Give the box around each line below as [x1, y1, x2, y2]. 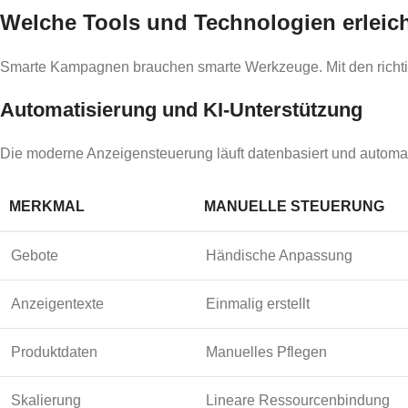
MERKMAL [9, 198, 85, 214]
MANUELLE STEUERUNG [204, 198, 384, 214]
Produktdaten [11, 343, 97, 360]
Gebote [11, 247, 58, 263]
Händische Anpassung [206, 247, 352, 263]
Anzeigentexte [11, 295, 104, 311]
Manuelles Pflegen [206, 343, 327, 360]
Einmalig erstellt [206, 295, 310, 311]
